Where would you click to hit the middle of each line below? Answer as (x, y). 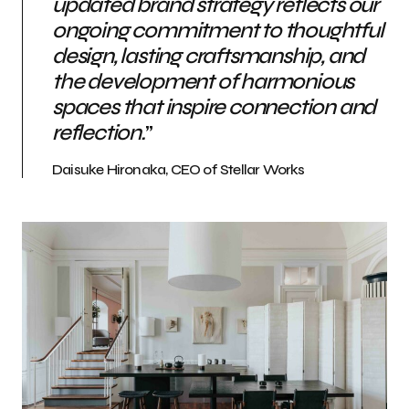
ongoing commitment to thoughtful (218, 31)
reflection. (99, 133)
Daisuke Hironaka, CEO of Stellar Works (178, 170)
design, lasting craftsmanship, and (209, 57)
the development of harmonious (203, 82)
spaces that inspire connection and (214, 108)
